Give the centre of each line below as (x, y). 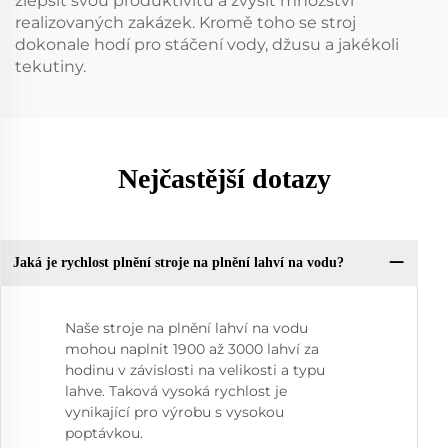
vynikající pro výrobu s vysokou (174, 411)
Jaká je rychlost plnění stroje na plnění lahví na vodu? (178, 263)
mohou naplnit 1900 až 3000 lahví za (192, 348)
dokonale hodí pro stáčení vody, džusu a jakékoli (207, 44)
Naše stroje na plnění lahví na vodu (186, 327)
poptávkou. (104, 432)
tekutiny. (50, 66)
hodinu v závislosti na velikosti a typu (195, 369)
